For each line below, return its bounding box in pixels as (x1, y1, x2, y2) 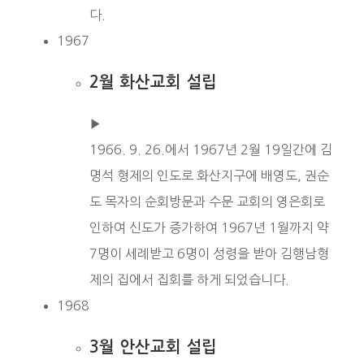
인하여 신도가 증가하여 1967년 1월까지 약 (89, 220, 329, 234)
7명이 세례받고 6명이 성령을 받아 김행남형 (89, 246, 329, 260)
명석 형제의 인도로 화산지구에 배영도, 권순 (89, 168, 329, 182)
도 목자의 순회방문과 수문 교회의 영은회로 (89, 194, 325, 208)
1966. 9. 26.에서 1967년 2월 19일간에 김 (89, 142, 332, 156)
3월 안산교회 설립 (89, 338, 217, 355)
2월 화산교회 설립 (89, 73, 217, 90)
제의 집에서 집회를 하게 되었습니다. (89, 272, 289, 286)
